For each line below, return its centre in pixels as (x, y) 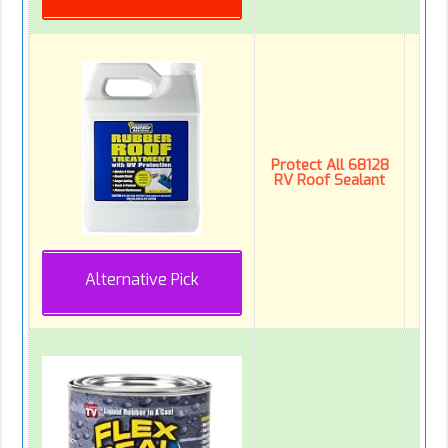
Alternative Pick (142, 279)
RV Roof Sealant (329, 179)
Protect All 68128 (329, 164)
